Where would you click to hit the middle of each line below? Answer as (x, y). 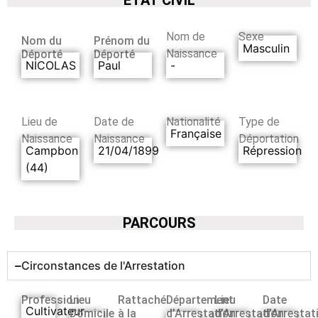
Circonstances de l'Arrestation (103, 266)
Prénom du (122, 40)
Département (200, 300)
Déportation (269, 138)
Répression (272, 151)
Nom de (186, 36)
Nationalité (193, 121)
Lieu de (39, 121)
